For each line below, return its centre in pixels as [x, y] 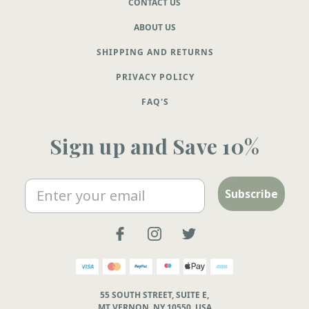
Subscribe [251, 193]
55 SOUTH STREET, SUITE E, [154, 295]
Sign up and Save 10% [154, 146]
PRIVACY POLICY [155, 77]
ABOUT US [154, 27]
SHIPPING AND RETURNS [155, 52]
